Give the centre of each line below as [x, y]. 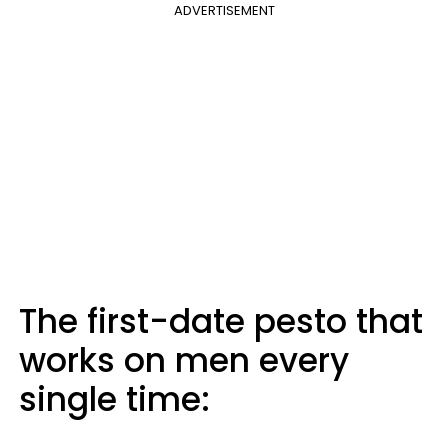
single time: [114, 399]
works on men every [184, 360]
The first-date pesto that [221, 321]
